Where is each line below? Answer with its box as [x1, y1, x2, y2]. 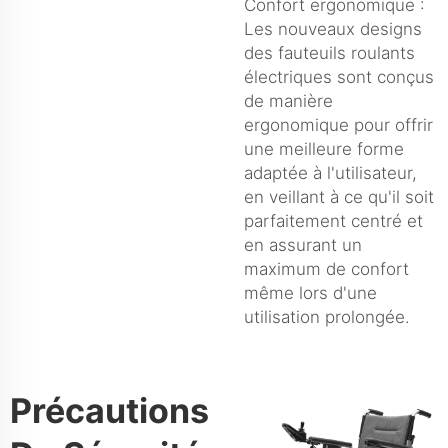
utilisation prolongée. [244, 306, 410, 327]
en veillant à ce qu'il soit [244, 186, 434, 207]
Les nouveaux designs [244, 18, 422, 39]
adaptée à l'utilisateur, [244, 162, 417, 183]
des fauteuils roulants [244, 42, 415, 63]
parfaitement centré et [244, 210, 423, 231]
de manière [244, 90, 333, 111]
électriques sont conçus [244, 66, 434, 87]
